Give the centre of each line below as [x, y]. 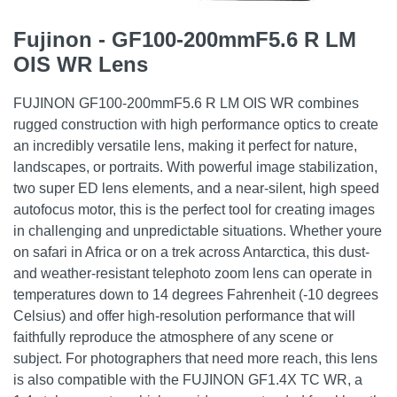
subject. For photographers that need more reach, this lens [195, 358]
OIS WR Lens [81, 64]
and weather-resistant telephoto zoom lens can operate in [193, 273]
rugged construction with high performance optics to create [196, 125]
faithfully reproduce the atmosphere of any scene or [173, 337]
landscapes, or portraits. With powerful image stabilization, [195, 167]
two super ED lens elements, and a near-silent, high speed [196, 188]
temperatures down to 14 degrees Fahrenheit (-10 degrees [196, 295]
